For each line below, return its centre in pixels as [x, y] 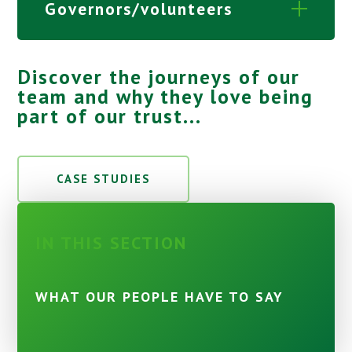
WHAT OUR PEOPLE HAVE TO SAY [159, 297]
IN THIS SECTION [111, 243]
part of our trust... [110, 115]
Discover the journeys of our [159, 76]
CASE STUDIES [104, 179]
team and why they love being [166, 96]
